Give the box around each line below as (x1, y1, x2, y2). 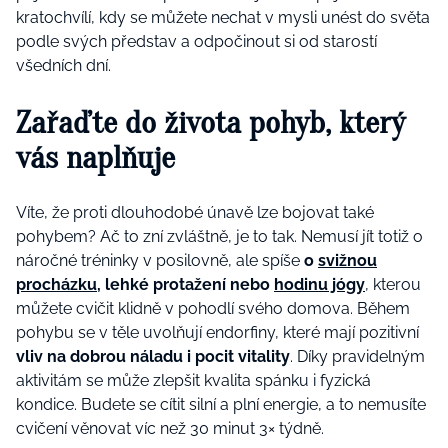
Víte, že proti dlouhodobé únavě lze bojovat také (16, 203, 374, 223)
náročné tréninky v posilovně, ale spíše (16, 251, 304, 271)
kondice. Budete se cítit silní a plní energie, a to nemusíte (16, 395, 426, 415)
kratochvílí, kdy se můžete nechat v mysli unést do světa (16, 8, 430, 28)
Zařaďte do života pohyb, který (16, 103, 405, 141)
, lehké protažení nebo (97, 275, 274, 295)
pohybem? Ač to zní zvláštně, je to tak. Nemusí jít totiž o (16, 227, 423, 247)
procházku (16, 275, 97, 295)
